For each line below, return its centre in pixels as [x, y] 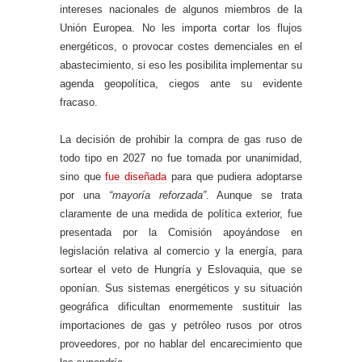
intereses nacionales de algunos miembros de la [181, 10]
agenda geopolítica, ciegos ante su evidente [181, 84]
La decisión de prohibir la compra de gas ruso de [181, 140]
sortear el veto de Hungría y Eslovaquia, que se [181, 270]
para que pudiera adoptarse [235, 177]
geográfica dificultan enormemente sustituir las [181, 307]
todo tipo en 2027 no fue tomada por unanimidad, [181, 158]
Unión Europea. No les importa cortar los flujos [181, 28]
